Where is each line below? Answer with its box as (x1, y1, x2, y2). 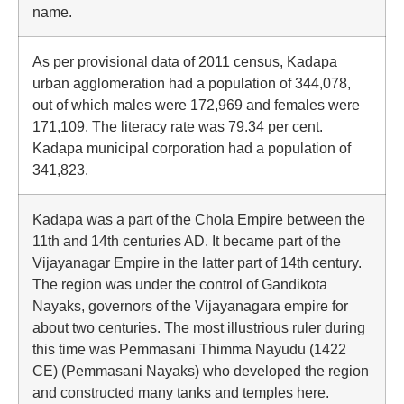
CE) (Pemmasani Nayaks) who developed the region (32, 363, 369, 379)
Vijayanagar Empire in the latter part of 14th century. (32, 254, 362, 271)
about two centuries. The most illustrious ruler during (32, 319, 365, 335)
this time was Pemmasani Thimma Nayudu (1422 (32, 341, 346, 357)
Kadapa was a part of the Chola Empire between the (32, 211, 365, 227)
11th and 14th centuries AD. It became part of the (32, 233, 341, 249)
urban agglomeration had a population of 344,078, (32, 75, 351, 91)
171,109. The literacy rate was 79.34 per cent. (32, 118, 323, 134)
